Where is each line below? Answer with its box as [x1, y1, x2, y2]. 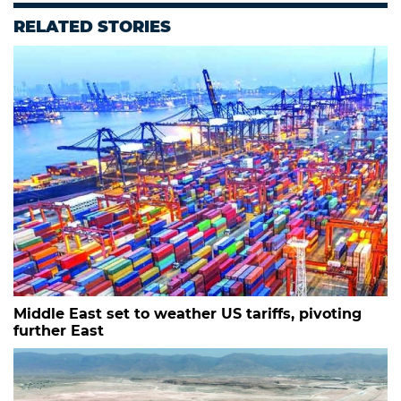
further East [13, 322, 104, 340]
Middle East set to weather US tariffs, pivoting [13, 305, 362, 323]
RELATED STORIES [13, 17, 171, 38]
